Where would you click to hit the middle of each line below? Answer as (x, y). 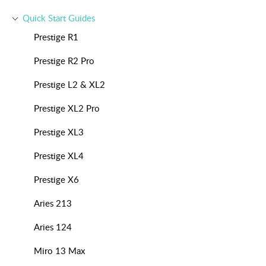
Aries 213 (53, 203)
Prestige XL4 (59, 156)
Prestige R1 (56, 37)
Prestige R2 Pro (64, 61)
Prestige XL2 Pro (67, 108)
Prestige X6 (56, 180)
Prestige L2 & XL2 (69, 85)
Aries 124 (53, 227)
